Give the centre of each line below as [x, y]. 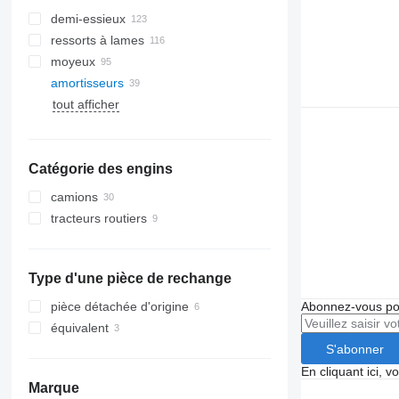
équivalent [79, 328]
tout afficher [85, 104]
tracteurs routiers [98, 218]
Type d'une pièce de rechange [130, 278]
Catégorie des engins [100, 169]
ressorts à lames [97, 40]
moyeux [73, 61]
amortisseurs [87, 83]
